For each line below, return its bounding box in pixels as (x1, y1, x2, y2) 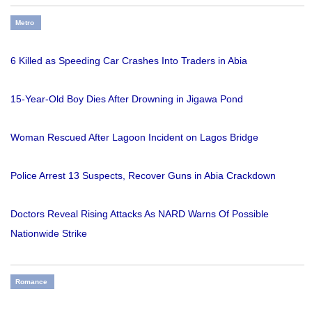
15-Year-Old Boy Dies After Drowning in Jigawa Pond (10, 93, 243, 105)
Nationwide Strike (10, 228, 87, 240)
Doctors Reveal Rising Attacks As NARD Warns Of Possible (10, 208, 269, 220)
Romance (15, 278, 47, 286)
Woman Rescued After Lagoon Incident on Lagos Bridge (10, 132, 258, 143)
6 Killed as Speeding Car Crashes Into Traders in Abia (10, 55, 247, 67)
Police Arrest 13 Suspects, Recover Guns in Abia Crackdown (10, 170, 276, 182)
